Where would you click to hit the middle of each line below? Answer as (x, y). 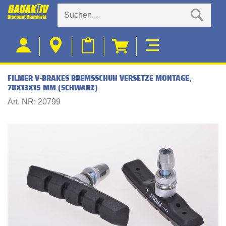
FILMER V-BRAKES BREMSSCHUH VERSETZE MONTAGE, (100, 78)
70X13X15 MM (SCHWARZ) (53, 88)
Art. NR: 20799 (34, 102)
